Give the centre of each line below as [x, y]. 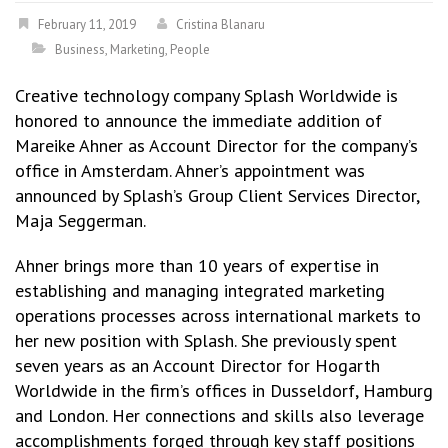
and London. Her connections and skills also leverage [219, 415]
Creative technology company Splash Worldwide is [206, 95]
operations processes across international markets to [218, 315]
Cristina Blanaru [220, 24]
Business [80, 49]
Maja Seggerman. [80, 220]
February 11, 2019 [87, 24]
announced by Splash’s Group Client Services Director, [217, 195]
